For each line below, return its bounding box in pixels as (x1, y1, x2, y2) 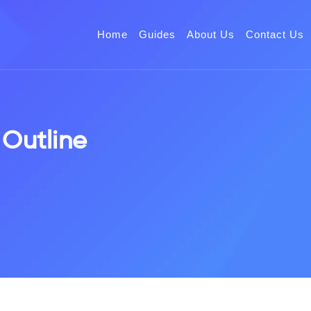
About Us (186, 28, 235, 40)
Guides (138, 28, 176, 40)
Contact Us (245, 28, 304, 40)
